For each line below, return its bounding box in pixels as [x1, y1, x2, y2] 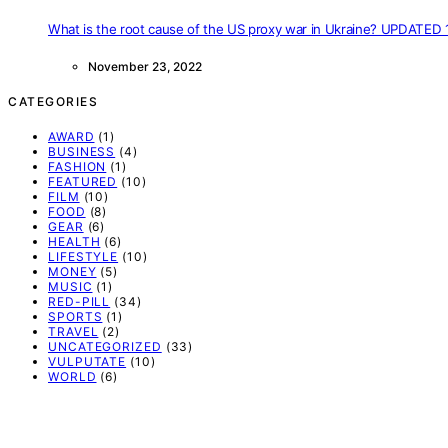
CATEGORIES [8, 94, 98, 110]
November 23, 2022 [88, 59, 202, 75]
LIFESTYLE [48, 249, 119, 265]
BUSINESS [48, 144, 116, 160]
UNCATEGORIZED [48, 339, 162, 355]
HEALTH [48, 234, 101, 250]
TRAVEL [48, 324, 99, 340]
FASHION [48, 159, 107, 175]
